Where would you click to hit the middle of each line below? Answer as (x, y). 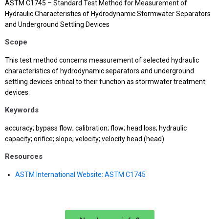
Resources (24, 156)
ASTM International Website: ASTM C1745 (80, 175)
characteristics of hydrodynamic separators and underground (99, 71)
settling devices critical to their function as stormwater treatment (105, 82)
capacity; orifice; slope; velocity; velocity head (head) (85, 139)
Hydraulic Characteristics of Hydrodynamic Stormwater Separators (108, 14)
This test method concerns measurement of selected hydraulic (102, 60)
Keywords (22, 110)
